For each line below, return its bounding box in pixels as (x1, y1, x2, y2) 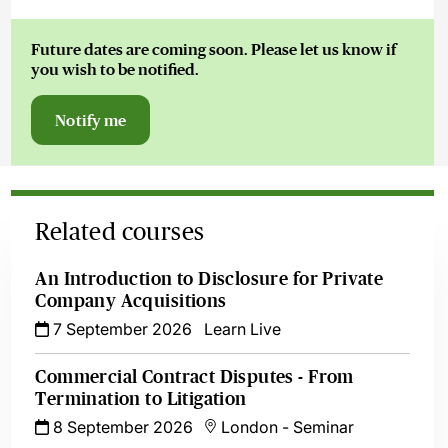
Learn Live (204, 319, 282, 339)
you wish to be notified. (31, 60, 200, 78)
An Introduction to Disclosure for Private (35, 269, 384, 289)
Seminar (293, 417, 355, 437)
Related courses (35, 218, 205, 245)
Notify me (55, 111, 127, 129)
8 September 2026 (49, 417, 194, 437)
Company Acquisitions (35, 291, 227, 311)
